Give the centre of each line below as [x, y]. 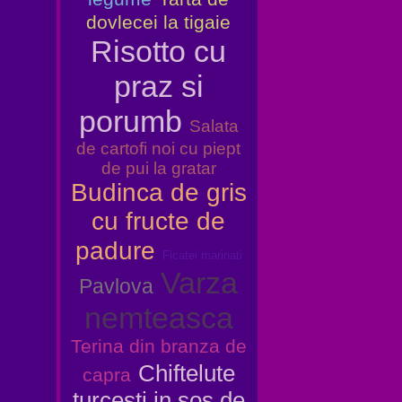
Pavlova [116, 286]
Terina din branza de [158, 346]
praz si [158, 86]
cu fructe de [158, 221]
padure [115, 251]
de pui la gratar [158, 168]
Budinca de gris [158, 192]
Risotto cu [158, 51]
